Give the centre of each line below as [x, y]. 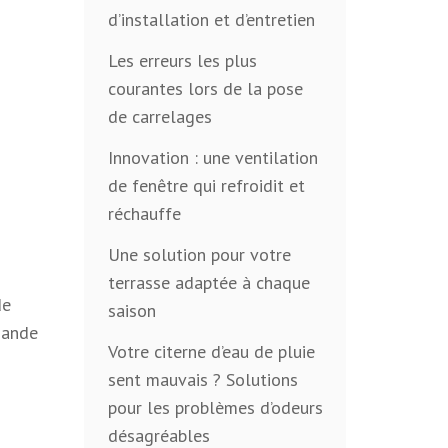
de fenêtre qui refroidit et [206, 186]
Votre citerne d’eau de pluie [211, 352]
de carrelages [159, 117]
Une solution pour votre [199, 255]
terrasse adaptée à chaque [208, 283]
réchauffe [144, 214]
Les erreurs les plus [182, 61]
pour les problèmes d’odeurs [215, 408]
